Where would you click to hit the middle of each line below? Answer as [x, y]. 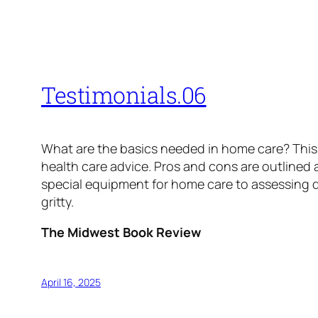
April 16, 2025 [71, 283]
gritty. [57, 202]
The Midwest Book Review [121, 232]
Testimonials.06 [124, 94]
